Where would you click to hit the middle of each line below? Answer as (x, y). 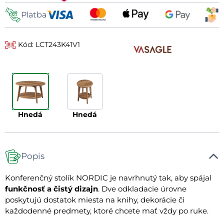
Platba (34, 14)
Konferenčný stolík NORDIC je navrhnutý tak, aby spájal (108, 177)
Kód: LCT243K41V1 (48, 44)
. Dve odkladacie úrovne (142, 188)
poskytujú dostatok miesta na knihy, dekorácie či (95, 199)
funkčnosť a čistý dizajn (51, 188)
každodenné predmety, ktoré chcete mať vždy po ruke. (107, 210)
